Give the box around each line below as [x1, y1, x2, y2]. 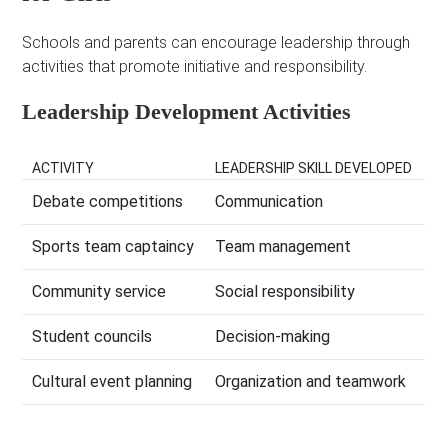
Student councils [32, 327, 153, 347]
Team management [215, 237, 352, 257]
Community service [32, 282, 167, 302]
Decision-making [215, 327, 331, 347]
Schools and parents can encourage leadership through [22, 33, 411, 53]
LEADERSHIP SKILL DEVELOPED [215, 160, 413, 177]
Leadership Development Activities [22, 99, 352, 125]
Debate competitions [32, 192, 184, 212]
